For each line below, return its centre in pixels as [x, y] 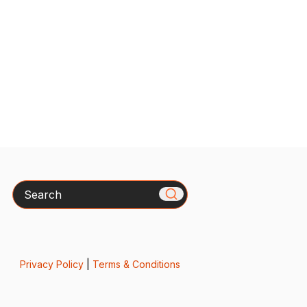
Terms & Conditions [136, 264]
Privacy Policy [51, 264]
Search [30, 188]
